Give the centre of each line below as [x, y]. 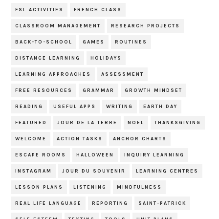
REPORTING [110, 204]
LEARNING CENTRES [167, 171]
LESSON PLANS [39, 187]
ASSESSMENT [123, 75]
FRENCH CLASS [98, 10]
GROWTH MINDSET [154, 91]
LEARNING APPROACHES [53, 75]
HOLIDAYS [106, 58]
